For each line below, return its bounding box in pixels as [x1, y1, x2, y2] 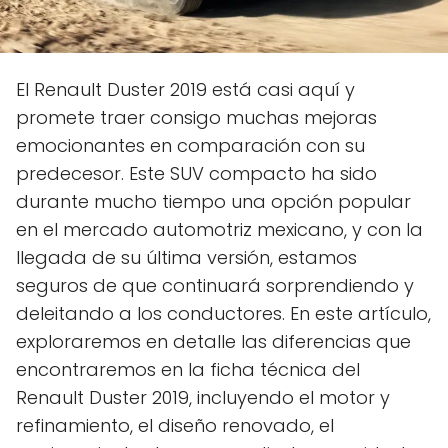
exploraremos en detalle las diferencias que [16, 328, 411, 354]
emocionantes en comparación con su [16, 132, 365, 158]
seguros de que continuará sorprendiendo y [16, 272, 414, 298]
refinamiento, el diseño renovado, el [16, 412, 334, 438]
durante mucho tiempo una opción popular [16, 188, 411, 214]
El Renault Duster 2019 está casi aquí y [16, 76, 355, 102]
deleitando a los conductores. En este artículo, [16, 300, 431, 326]
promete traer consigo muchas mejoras [16, 104, 377, 130]
